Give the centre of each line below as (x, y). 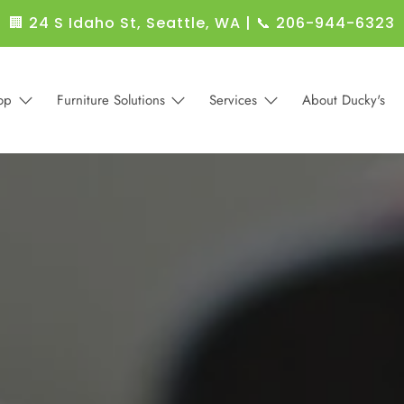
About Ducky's (343, 101)
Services (234, 101)
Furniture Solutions (110, 101)
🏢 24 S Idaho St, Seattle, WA (125, 23)
